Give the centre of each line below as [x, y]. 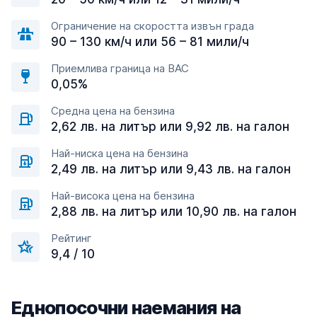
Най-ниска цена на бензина [120, 153]
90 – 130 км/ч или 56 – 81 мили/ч [150, 42]
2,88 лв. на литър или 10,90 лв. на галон [174, 212]
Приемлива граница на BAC [120, 68]
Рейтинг [71, 238]
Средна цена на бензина [113, 111]
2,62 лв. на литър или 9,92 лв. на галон [170, 127]
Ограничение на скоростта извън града [152, 26]
